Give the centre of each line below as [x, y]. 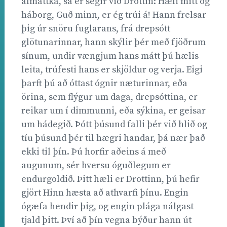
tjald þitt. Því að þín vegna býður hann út [106, 220]
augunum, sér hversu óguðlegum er [96, 165]
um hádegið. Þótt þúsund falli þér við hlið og [114, 124]
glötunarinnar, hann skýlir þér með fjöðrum [113, 42]
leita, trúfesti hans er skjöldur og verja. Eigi [112, 69]
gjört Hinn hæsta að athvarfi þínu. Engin [105, 193]
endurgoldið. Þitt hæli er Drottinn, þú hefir [110, 179]
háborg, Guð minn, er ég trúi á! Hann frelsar [114, 15]
